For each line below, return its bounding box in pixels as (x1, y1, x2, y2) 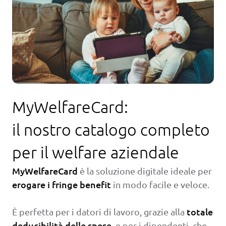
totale (187, 205, 213, 217)
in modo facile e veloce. (111, 179, 209, 190)
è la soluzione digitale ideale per (78, 165, 212, 176)
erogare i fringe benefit (12, 178, 111, 190)
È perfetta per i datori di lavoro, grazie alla (12, 206, 187, 217)
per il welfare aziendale (12, 142, 179, 162)
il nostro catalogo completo (12, 120, 210, 139)
